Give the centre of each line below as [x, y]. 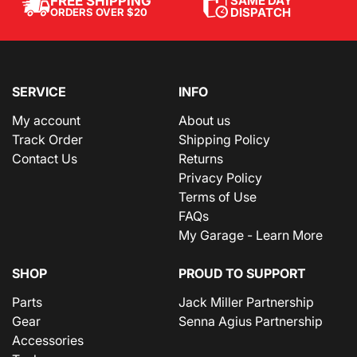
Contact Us [45, 158]
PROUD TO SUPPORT [242, 273]
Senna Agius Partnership [251, 321]
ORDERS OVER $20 [99, 12]
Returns [201, 158]
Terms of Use [218, 196]
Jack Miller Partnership [246, 302]
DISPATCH [261, 12]
